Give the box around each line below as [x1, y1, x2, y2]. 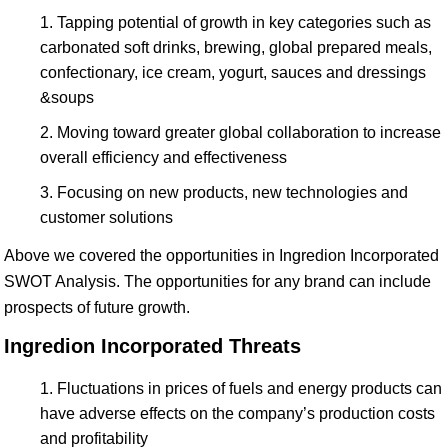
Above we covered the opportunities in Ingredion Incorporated [4, 246, 439, 264]
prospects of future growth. [4, 298, 190, 316]
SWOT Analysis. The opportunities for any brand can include [4, 272, 431, 290]
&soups [40, 88, 94, 106]
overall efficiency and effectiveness [40, 148, 287, 166]
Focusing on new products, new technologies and [57, 183, 408, 201]
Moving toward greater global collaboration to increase [57, 123, 441, 141]
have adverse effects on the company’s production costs [40, 404, 435, 422]
